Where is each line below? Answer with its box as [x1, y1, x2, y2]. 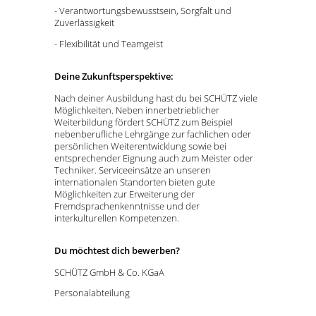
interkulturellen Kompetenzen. [54, 211, 179, 224]
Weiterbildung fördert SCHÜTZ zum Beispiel [54, 115, 233, 128]
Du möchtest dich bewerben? [54, 243, 180, 257]
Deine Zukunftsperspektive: [54, 69, 174, 83]
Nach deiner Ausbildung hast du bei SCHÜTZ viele [54, 91, 257, 104]
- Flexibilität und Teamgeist [54, 37, 165, 50]
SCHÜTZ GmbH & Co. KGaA [54, 265, 164, 279]
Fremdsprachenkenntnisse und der [54, 199, 200, 212]
